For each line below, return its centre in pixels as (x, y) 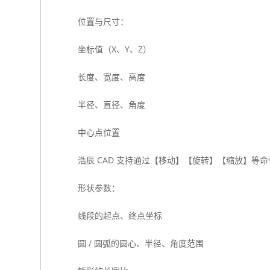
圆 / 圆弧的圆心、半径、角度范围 (140, 243)
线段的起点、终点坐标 (120, 215)
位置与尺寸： (103, 21)
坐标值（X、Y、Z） (114, 49)
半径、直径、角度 (111, 105)
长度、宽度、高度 (111, 77)
